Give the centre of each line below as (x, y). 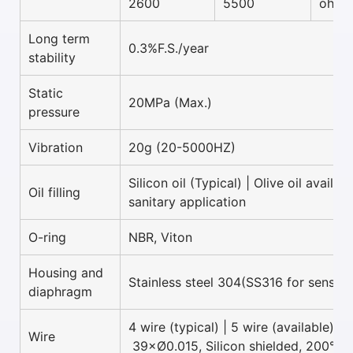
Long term (59, 39)
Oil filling (54, 193)
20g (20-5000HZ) (182, 148)
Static (46, 93)
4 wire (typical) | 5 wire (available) (233, 327)
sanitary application (187, 202)
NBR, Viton (160, 238)
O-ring (47, 238)
